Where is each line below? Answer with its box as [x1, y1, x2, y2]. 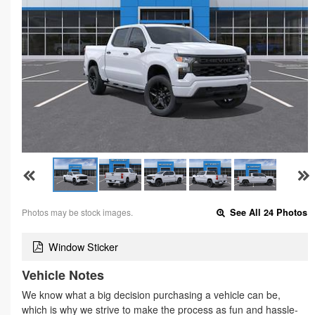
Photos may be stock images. [22, 205, 133, 218]
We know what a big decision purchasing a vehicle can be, [22, 288, 281, 302]
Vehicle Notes [22, 266, 104, 285]
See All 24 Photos [227, 205, 308, 219]
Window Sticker [49, 239, 118, 255]
